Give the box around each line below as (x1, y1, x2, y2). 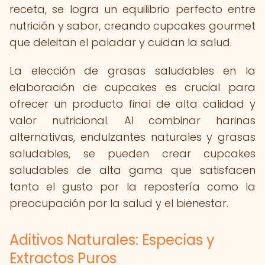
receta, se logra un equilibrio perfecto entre (9, 2, 256, 17)
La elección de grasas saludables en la (9, 63, 256, 78)
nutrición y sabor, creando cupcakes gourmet (9, 18, 256, 33)
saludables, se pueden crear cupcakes (9, 146, 256, 161)
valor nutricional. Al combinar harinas (9, 113, 256, 128)
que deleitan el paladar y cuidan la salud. (9, 35, 232, 50)
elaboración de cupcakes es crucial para (9, 80, 256, 95)
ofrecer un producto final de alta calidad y (9, 96, 256, 111)
